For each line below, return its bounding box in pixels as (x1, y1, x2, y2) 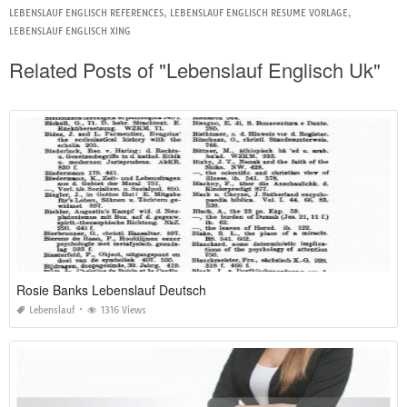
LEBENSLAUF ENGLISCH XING (9, 25, 131, 38)
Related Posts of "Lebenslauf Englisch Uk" (9, 55, 381, 84)
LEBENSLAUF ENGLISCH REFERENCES (9, 7, 164, 20)
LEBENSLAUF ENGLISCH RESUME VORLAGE (170, 7, 348, 20)
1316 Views (101, 304, 146, 317)
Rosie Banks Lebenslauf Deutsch (16, 281, 206, 300)
